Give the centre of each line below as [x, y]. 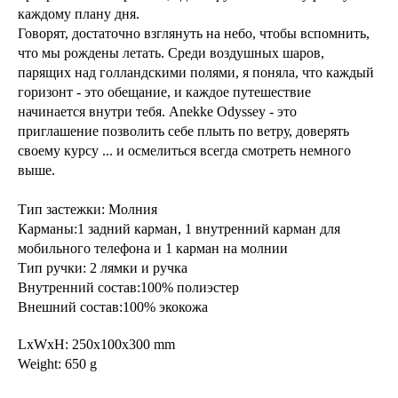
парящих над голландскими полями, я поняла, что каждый [196, 72]
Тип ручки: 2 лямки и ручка [103, 267]
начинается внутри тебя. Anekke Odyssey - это [157, 111]
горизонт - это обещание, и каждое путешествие [164, 92]
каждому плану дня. [79, 13]
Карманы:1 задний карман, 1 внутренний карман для [179, 228]
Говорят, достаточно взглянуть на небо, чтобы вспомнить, [194, 33]
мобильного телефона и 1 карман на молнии [153, 248]
